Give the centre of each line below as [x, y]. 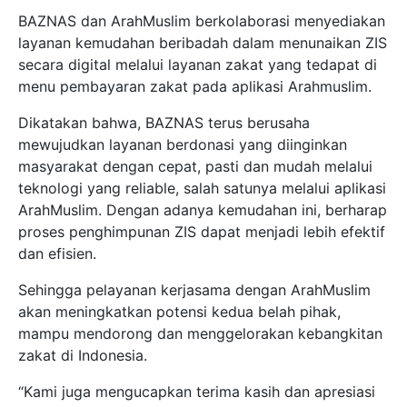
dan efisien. [57, 253]
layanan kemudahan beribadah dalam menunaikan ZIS [203, 42]
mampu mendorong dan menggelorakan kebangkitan [200, 333]
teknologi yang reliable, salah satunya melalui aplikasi [202, 188]
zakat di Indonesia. [83, 355]
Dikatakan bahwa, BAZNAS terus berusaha [164, 122]
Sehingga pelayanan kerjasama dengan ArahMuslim [194, 289]
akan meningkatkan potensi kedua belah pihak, [179, 311]
